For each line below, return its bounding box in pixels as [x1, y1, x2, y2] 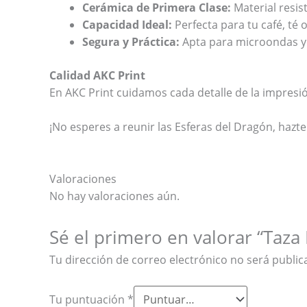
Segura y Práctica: [82, 34, 180, 49]
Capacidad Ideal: [82, 16, 172, 32]
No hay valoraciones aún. [49, 188, 180, 204]
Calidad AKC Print [49, 67, 145, 83]
